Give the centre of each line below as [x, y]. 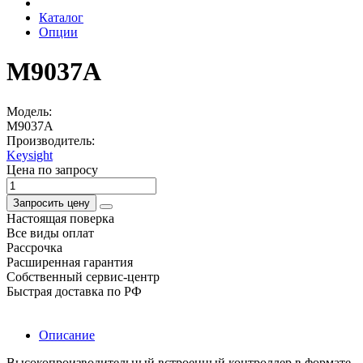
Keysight [30, 155]
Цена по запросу [52, 169]
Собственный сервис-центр [83, 276]
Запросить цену [51, 203]
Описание [67, 335]
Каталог [61, 17]
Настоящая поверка [60, 218]
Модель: [29, 111]
